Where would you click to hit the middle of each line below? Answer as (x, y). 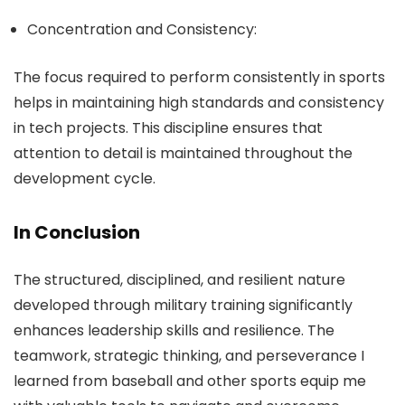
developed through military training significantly (183, 305)
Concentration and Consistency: (142, 29)
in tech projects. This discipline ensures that (168, 128)
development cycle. (85, 179)
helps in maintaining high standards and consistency (199, 103)
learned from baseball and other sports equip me (190, 381)
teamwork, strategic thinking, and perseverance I (189, 356)
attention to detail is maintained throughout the (183, 153)
